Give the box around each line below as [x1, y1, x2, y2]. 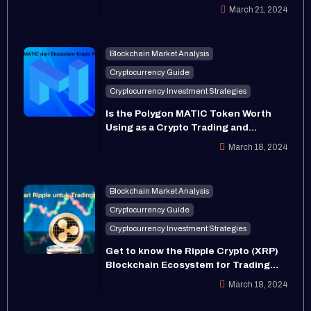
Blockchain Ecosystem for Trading [106, 259, 271, 270]
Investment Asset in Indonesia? [106, 135, 258, 146]
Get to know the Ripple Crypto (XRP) [106, 245, 279, 256]
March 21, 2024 [229, 5, 288, 14]
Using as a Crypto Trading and [106, 121, 249, 133]
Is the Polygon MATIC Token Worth [106, 108, 272, 119]
